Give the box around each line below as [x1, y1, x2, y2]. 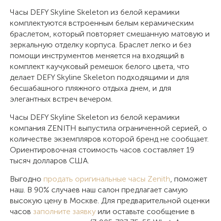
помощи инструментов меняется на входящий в [10, 50, 184, 60]
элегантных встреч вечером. [10, 94, 112, 104]
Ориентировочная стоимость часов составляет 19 [10, 145, 194, 154]
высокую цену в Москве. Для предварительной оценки [10, 195, 210, 205]
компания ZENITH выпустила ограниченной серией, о [10, 123, 207, 133]
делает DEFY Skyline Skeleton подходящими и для [10, 72, 189, 82]
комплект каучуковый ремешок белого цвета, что [10, 61, 189, 71]
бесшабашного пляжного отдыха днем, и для [10, 83, 171, 93]
